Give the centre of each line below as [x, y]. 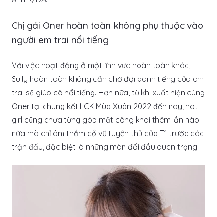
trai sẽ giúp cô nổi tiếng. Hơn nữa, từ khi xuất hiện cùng [108, 92]
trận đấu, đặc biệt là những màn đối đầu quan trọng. [105, 147]
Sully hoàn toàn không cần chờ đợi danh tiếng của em [108, 79]
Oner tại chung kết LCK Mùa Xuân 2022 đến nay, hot [105, 106]
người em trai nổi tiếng [60, 39]
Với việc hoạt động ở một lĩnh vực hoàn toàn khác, [101, 65]
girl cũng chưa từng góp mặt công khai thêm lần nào [105, 119]
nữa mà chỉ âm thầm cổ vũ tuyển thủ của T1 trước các [108, 133]
